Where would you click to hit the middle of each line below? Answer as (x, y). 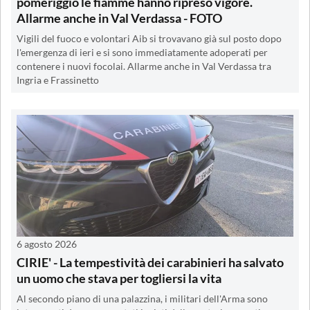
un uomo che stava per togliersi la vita (119, 278)
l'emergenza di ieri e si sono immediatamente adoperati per (142, 52)
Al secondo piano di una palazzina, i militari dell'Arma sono (142, 299)
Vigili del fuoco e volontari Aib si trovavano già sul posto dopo (149, 38)
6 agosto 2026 (47, 244)
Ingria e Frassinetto (58, 80)
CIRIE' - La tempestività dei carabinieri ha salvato (150, 262)
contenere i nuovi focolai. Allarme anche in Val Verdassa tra (144, 66)
